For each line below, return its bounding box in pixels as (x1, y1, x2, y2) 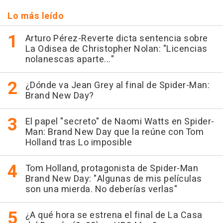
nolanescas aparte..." (25, 52, 114, 66)
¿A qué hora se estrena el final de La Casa (25, 208, 203, 222)
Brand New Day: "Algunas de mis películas (25, 172, 202, 186)
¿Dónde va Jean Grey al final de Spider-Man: (25, 78, 210, 92)
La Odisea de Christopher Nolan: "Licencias (25, 42, 208, 56)
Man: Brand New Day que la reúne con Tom (25, 125, 204, 139)
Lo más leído (7, 9, 64, 23)
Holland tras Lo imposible (25, 135, 132, 149)
